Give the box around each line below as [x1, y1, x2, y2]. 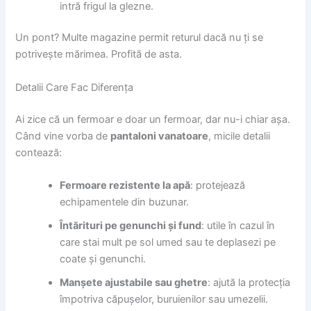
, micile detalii [208, 129, 271, 142]
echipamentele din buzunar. [60, 195, 190, 208]
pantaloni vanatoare [110, 129, 209, 142]
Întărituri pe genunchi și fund [60, 219, 202, 232]
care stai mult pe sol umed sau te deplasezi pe [60, 235, 276, 249]
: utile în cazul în [201, 219, 276, 232]
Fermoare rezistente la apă [60, 178, 191, 192]
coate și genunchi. [60, 252, 146, 265]
